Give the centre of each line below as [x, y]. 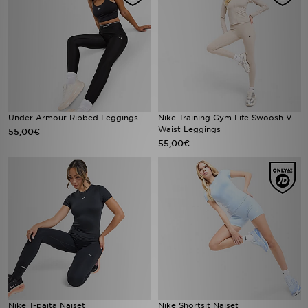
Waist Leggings [189, 129]
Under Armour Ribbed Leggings [73, 118]
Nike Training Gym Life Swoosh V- [227, 118]
